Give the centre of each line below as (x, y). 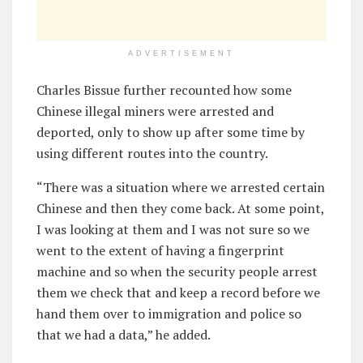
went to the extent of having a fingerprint (160, 250)
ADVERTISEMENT (181, 53)
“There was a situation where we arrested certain (181, 187)
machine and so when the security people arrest (177, 271)
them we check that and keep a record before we (178, 292)
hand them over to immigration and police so (169, 313)
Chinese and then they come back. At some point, (180, 208)
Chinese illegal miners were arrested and (155, 111)
